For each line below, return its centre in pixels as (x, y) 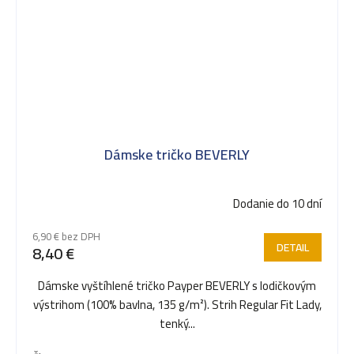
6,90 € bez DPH (66, 237)
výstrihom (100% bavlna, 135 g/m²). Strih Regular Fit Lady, (177, 305)
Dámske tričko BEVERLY (177, 155)
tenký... (177, 324)
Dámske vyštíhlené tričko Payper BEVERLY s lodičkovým (177, 286)
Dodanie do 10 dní (277, 204)
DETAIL (293, 248)
